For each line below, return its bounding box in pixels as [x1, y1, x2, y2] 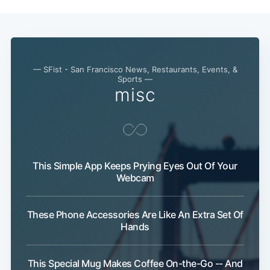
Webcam [116, 172, 154, 184]
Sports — [118, 74, 152, 84]
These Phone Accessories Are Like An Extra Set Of [27, 209, 243, 221]
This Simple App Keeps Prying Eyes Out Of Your [33, 160, 237, 172]
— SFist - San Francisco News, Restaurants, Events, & [33, 64, 237, 75]
